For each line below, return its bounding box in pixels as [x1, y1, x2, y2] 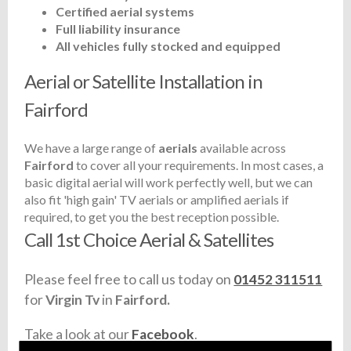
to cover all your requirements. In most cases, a [74, 157, 324, 173]
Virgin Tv [45, 291, 100, 309]
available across [200, 140, 287, 156]
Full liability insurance [56, 21, 181, 37]
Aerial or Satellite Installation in [24, 70, 263, 93]
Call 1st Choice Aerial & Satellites [24, 228, 274, 251]
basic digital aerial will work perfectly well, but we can [24, 175, 313, 190]
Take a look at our [24, 325, 132, 342]
